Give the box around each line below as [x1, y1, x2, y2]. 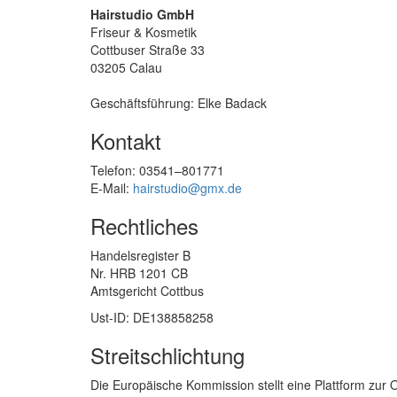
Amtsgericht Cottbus [90, 282, 204, 300]
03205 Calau [90, 58, 162, 76]
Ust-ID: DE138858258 [90, 308, 214, 326]
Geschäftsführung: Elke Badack [90, 94, 267, 112]
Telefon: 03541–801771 [90, 161, 224, 179]
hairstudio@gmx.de [133, 179, 242, 197]
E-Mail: [90, 179, 133, 197]
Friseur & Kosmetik [90, 23, 197, 41]
